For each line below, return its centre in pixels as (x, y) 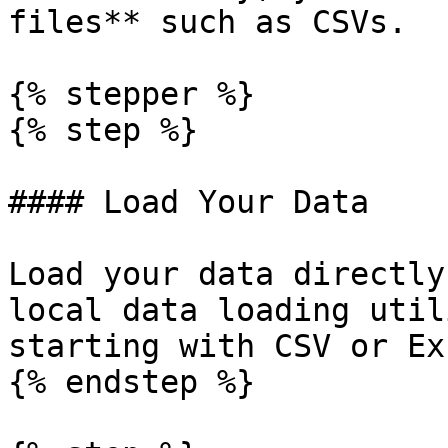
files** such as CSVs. (207, 22)
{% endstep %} (131, 382)
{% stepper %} (131, 94)
